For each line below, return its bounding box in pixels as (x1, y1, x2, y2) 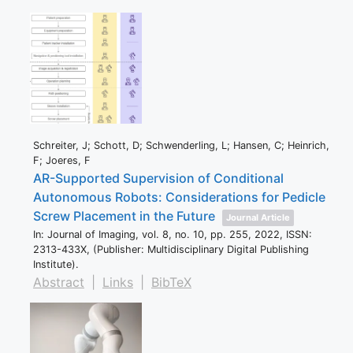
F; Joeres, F (33, 154, 91, 167)
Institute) (33, 258, 76, 271)
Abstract (33, 274, 84, 291)
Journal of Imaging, (47, 229, 142, 241)
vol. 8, (142, 229, 175, 241)
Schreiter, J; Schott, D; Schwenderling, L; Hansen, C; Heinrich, (33, 139, 329, 152)
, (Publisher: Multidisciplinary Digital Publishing (87, 243, 309, 256)
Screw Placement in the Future (33, 208, 215, 225)
